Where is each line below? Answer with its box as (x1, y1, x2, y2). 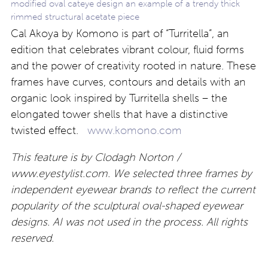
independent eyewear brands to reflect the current (11, 183, 255, 197)
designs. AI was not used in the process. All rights (11, 215, 248, 229)
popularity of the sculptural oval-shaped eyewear (11, 199, 243, 213)
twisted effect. (11, 124, 87, 138)
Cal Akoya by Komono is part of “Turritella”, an (11, 27, 229, 41)
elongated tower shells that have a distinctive (11, 108, 228, 121)
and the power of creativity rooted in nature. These (11, 59, 256, 73)
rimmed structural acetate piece (11, 11, 139, 23)
